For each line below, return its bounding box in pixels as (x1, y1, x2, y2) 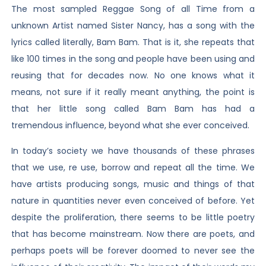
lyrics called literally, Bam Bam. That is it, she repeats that (11, 36, 255, 49)
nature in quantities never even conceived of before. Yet (11, 194, 255, 207)
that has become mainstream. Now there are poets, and (11, 227, 255, 240)
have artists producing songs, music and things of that (11, 178, 255, 190)
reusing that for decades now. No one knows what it (11, 69, 255, 82)
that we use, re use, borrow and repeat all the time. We (11, 161, 255, 173)
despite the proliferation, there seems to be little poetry (11, 211, 255, 223)
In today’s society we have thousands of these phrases (11, 144, 255, 157)
